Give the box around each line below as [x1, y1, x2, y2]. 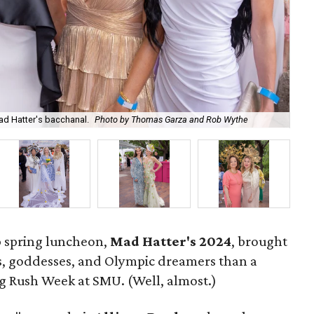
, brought [231, 233, 288, 250]
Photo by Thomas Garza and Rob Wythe [95, 114, 248, 125]
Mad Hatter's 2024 [110, 233, 232, 250]
